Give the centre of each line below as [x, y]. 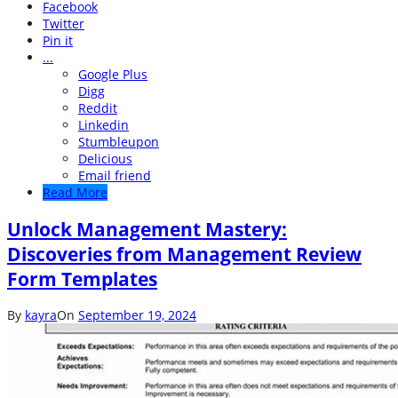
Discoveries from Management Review [184, 254]
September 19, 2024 [137, 315]
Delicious [105, 159]
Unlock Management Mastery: [147, 229]
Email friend [115, 176]
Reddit [98, 108]
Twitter [64, 24]
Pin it [58, 41]
